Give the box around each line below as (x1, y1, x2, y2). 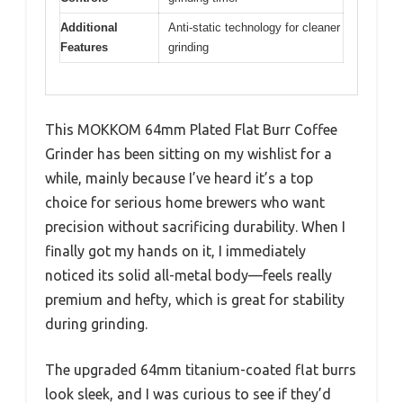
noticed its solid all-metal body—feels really (45, 266, 332, 283)
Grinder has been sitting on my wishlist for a (45, 145, 332, 162)
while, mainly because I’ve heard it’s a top (45, 169, 313, 186)
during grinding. (45, 315, 148, 332)
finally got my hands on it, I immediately (45, 242, 306, 259)
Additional (60, 21, 118, 34)
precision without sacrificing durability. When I (45, 218, 345, 235)
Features (60, 40, 108, 54)
